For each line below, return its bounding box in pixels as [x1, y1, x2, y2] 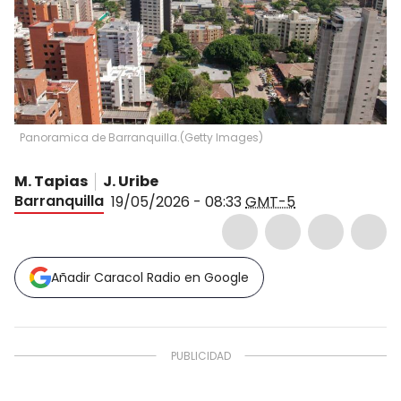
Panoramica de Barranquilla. [20, 129, 180, 145]
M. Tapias [14, 170, 88, 192]
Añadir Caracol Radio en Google [51, 268, 249, 286]
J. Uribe [103, 170, 158, 192]
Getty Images [184, 129, 259, 145]
